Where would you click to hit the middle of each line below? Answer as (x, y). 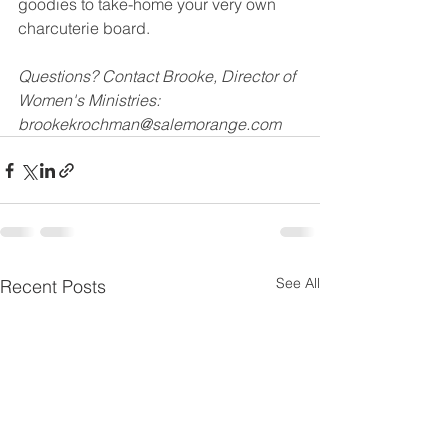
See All (298, 283)
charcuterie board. (86, 28)
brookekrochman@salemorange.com (149, 124)
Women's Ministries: (91, 100)
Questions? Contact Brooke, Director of (158, 76)
